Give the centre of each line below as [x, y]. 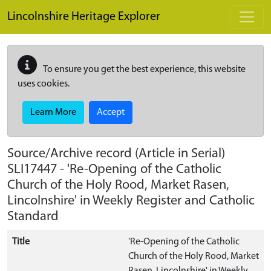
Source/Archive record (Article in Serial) [116, 154]
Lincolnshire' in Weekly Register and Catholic [131, 201]
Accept [111, 113]
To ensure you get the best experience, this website [144, 70]
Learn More [53, 113]
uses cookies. [44, 84]
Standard [33, 217]
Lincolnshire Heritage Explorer [84, 17]
